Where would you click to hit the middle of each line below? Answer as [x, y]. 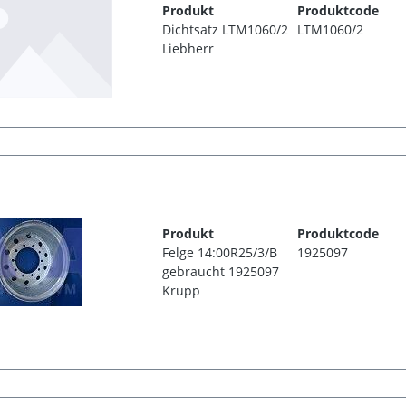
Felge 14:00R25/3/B [220, 253]
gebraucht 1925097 [221, 272]
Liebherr [188, 48]
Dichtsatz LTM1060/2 [226, 29]
